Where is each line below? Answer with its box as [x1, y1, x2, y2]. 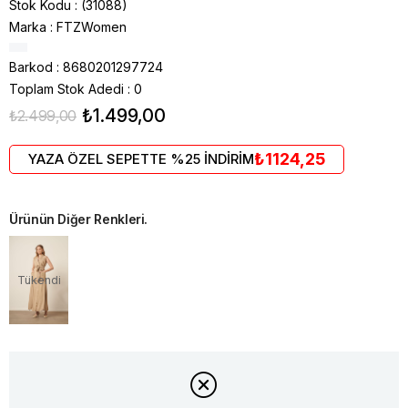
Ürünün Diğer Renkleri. [9, 210, 148, 227]
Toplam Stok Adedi [9, 80, 124, 97]
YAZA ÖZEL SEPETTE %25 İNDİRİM [28, 149, 254, 168]
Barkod [9, 58, 53, 75]
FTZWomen [56, 18, 127, 35]
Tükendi [16, 272, 61, 287]
